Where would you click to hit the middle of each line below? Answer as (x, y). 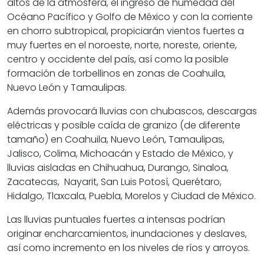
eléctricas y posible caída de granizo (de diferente (124, 126)
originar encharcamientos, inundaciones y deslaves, (127, 234)
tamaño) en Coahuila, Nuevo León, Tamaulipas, (116, 140)
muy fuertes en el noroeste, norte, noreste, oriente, (122, 45)
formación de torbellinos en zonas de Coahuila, (116, 74)
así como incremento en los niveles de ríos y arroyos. (128, 248)
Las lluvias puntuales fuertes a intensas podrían (116, 220)
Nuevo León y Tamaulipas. (67, 88)
